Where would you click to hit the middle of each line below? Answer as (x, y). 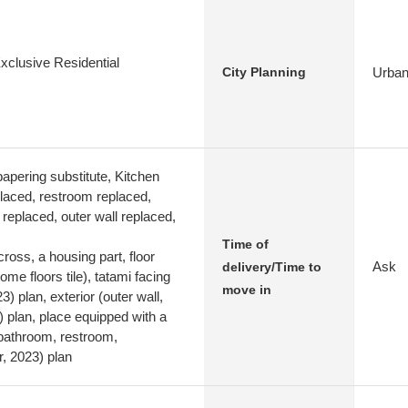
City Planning (264, 72)
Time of (245, 244)
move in (247, 289)
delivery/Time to (272, 266)
